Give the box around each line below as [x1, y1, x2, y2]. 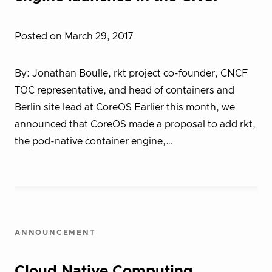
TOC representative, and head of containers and [15, 86, 234, 95]
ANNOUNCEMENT [15, 229, 96, 236]
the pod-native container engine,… [15, 137, 173, 146]
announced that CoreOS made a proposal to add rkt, [15, 120, 256, 129]
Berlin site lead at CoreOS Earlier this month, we [15, 103, 235, 112]
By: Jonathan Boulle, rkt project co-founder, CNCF [15, 69, 248, 78]
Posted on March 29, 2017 [15, 32, 133, 41]
